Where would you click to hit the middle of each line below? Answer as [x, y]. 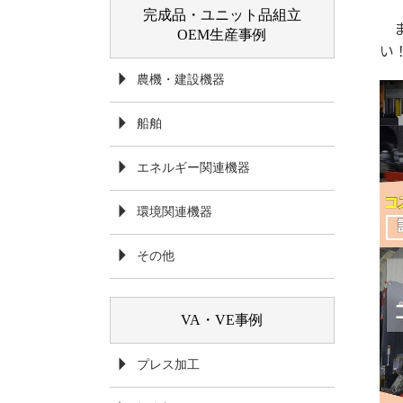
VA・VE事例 [222, 319]
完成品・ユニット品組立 [222, 14]
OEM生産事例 [222, 34]
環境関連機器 [175, 211]
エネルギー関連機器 [193, 167]
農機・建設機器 [181, 79]
